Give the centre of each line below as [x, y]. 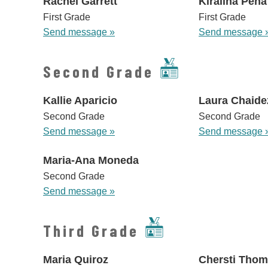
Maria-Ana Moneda [91, 161]
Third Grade [91, 231]
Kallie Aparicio [80, 101]
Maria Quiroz [76, 260]
